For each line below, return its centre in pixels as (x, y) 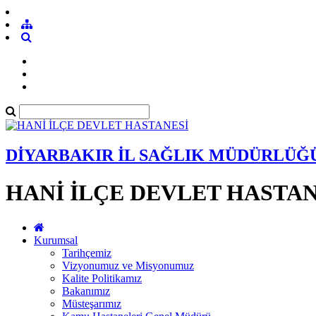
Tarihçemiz (87, 253)
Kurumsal (56, 240)
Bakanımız (86, 291)
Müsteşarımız (92, 303)
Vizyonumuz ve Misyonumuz (128, 265)
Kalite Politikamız (102, 278)
